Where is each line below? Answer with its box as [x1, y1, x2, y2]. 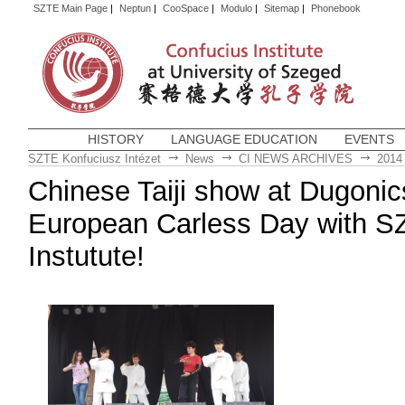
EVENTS [344, 132, 394, 146]
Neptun [118, 3, 151, 14]
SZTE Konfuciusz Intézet [27, 152, 161, 165]
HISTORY [87, 132, 144, 146]
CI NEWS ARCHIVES [238, 152, 353, 165]
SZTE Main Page [33, 3, 108, 14]
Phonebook [310, 3, 361, 14]
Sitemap [263, 3, 299, 14]
